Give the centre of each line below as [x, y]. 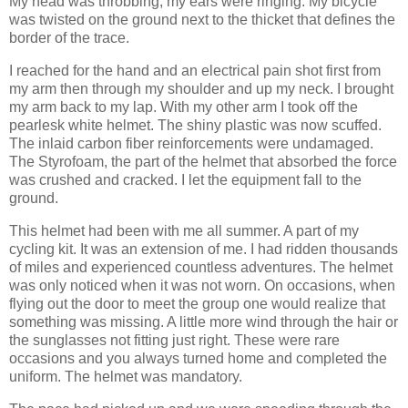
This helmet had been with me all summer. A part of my [184, 230]
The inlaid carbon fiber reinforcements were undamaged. [191, 143]
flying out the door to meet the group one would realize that [197, 303]
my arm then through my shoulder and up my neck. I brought [201, 88]
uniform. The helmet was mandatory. [126, 376]
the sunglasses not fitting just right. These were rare [174, 340]
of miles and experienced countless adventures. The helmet [201, 267]
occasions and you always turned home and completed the [198, 358]
